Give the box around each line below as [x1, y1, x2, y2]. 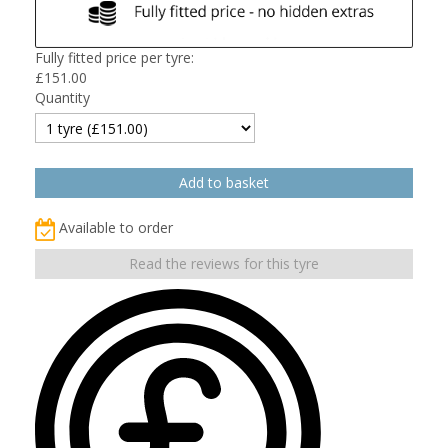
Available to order [59, 217, 173, 237]
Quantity [35, 87, 90, 107]
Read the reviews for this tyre [129, 253, 319, 273]
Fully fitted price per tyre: [35, 47, 194, 67]
